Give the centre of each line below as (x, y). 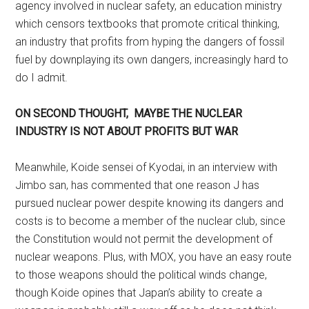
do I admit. (42, 78)
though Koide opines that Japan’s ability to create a (139, 293)
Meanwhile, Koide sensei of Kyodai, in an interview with (147, 167)
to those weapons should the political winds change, (141, 275)
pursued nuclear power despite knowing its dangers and (150, 203)
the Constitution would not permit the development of (144, 239)
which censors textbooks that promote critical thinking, (148, 24)
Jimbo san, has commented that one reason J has (138, 185)
